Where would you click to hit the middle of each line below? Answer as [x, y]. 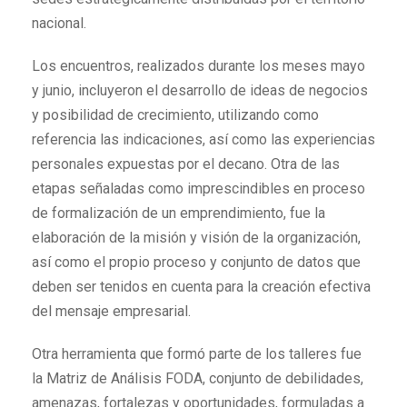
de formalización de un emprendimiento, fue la [179, 213]
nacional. [59, 23]
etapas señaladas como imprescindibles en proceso [199, 189]
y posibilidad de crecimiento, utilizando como [175, 115]
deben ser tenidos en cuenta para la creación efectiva [201, 287]
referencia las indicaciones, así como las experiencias [203, 139]
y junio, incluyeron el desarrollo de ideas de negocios [200, 90]
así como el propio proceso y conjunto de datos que [196, 262]
